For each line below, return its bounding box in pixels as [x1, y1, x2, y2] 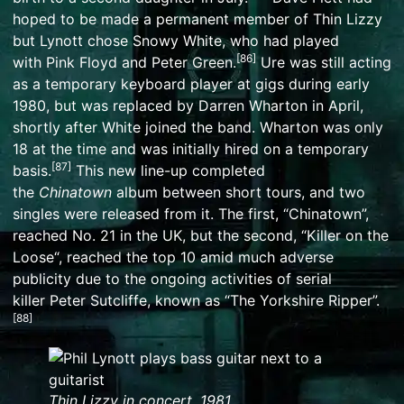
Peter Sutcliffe [50, 290, 147, 309]
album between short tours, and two [112, 182, 365, 201]
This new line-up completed [71, 161, 265, 179]
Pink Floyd [46, 52, 117, 71]
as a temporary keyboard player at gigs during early [13, 74, 370, 93]
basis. [13, 161, 51, 179]
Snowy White [133, 31, 222, 50]
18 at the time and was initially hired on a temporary [13, 139, 369, 158]
